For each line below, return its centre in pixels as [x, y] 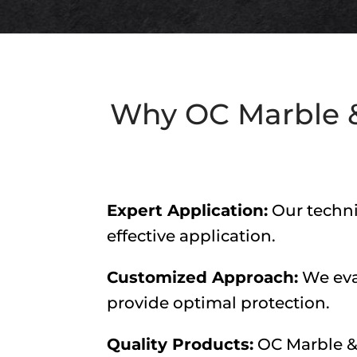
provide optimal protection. [219, 302]
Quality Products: [180, 344]
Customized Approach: [203, 277]
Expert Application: [188, 210]
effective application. [192, 235]
